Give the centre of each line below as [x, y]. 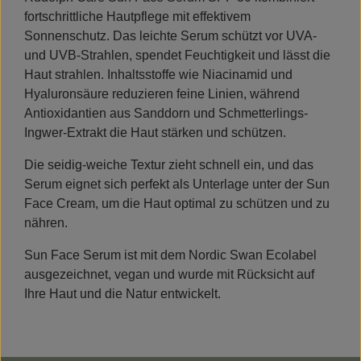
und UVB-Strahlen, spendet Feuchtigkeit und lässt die [177, 56]
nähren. [46, 223]
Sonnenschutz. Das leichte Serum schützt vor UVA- [170, 36]
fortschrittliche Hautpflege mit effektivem [137, 17]
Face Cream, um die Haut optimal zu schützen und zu [177, 204]
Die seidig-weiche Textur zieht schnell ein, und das [169, 165]
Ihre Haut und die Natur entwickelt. [122, 294]
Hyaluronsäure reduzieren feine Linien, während [162, 94]
